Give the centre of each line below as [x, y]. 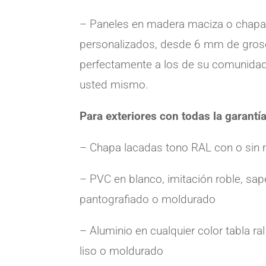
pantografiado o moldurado [148, 199]
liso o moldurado [122, 251]
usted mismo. [114, 84]
